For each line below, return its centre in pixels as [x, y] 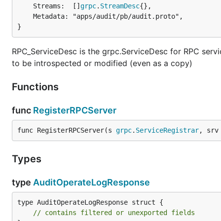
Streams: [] [57, 6]
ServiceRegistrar [167, 130]
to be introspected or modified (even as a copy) [102, 63]
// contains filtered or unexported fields [114, 212]
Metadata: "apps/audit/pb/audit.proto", [25, 16]
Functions [37, 87]
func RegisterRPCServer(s [67, 130]
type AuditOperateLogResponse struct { [90, 202]
